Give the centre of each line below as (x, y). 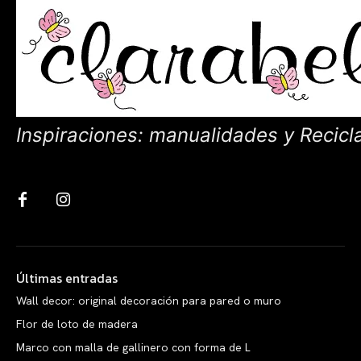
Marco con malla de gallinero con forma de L (133, 347)
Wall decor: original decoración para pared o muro (149, 301)
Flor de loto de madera (77, 324)
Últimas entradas (67, 278)
